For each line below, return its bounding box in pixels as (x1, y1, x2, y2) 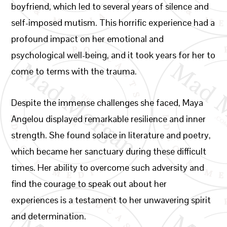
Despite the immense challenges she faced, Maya (11, 97, 204, 108)
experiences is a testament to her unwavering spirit (11, 194, 211, 206)
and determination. (11, 210, 87, 222)
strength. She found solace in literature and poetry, (11, 129, 211, 141)
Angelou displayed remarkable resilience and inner (11, 113, 206, 125)
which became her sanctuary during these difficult (11, 145, 207, 157)
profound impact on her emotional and (11, 33, 164, 45)
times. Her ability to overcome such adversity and (11, 162, 205, 173)
